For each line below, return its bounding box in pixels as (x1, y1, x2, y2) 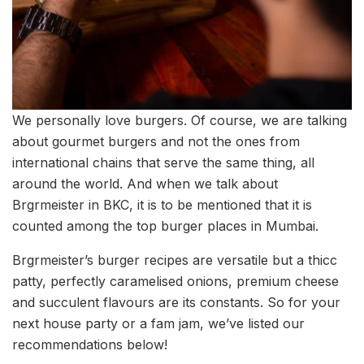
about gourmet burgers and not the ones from (12, 132, 300, 149)
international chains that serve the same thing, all (12, 154, 314, 171)
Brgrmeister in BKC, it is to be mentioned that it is (12, 196, 312, 213)
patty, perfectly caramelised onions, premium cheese (12, 272, 339, 289)
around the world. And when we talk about (12, 175, 278, 192)
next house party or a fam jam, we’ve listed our (12, 314, 305, 331)
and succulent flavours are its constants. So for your (12, 293, 340, 310)
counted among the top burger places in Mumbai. (12, 217, 318, 234)
